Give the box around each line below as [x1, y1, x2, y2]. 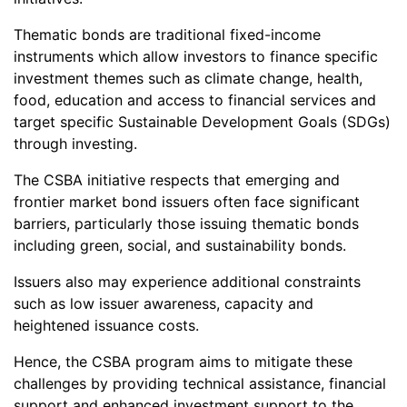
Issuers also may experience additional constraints [14, 272, 361, 291]
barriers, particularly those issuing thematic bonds [14, 213, 359, 233]
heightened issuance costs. [14, 315, 199, 334]
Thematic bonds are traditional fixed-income [14, 25, 321, 44]
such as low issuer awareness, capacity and [14, 293, 313, 313]
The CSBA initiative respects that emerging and [14, 170, 340, 189]
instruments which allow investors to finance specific [14, 46, 378, 65]
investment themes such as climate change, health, [14, 68, 362, 87]
